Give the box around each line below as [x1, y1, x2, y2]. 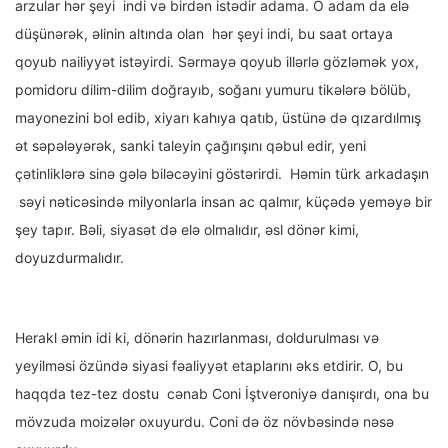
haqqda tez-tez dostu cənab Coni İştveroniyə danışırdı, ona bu [15, 385, 429, 403]
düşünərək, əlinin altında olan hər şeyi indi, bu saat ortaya [15, 25, 393, 43]
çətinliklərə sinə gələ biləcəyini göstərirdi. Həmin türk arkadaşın [15, 165, 429, 183]
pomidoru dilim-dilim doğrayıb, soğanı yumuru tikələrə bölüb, [15, 81, 411, 99]
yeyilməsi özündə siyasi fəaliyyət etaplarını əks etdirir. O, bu [15, 357, 403, 375]
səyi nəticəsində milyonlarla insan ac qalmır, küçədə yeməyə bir [15, 193, 432, 211]
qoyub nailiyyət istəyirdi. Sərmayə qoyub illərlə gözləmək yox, [15, 53, 419, 71]
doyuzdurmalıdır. [15, 249, 124, 267]
